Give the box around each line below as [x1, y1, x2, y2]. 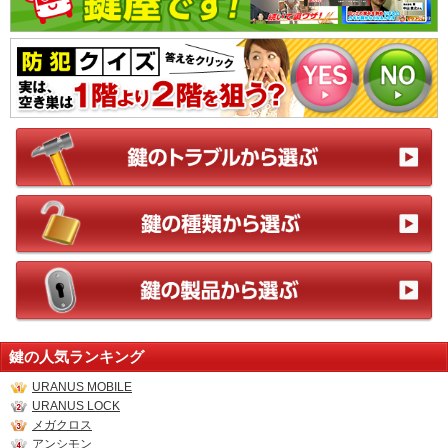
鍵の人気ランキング [9, 347, 144, 365]
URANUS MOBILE [32, 379, 132, 394]
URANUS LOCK [32, 398, 120, 413]
